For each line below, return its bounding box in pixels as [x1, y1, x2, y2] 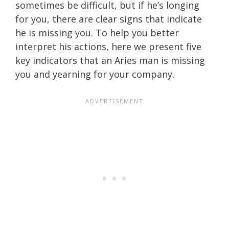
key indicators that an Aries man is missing [15, 54, 205, 66]
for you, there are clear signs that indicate [15, 12, 202, 25]
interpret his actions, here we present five [15, 40, 201, 53]
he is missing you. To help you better [15, 26, 179, 39]
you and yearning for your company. [15, 67, 174, 80]
